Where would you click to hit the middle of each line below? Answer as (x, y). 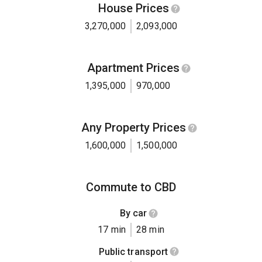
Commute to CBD (131, 187)
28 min (150, 229)
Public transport (133, 251)
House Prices (133, 8)
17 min (112, 229)
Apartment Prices (133, 68)
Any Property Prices (133, 128)
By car (133, 213)
